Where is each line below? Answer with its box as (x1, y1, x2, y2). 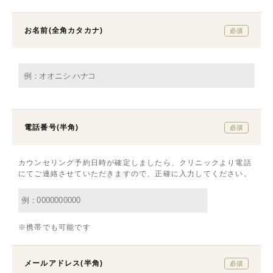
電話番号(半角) (24, 122, 79, 132)
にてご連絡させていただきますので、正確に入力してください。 (18, 169, 252, 178)
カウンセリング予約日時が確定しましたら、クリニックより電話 (18, 158, 252, 167)
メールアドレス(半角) (24, 258, 104, 268)
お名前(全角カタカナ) (24, 26, 104, 35)
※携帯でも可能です (18, 222, 91, 232)
